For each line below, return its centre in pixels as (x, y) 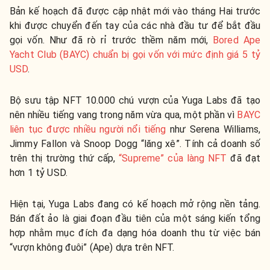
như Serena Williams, (213, 130)
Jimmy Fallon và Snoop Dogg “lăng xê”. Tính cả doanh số (135, 144)
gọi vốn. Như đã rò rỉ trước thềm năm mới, (111, 40)
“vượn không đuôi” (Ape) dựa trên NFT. (92, 248)
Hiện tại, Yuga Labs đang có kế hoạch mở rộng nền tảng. (135, 204)
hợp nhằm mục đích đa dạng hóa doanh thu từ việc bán (135, 233)
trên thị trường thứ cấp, (64, 159)
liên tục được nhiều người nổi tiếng (88, 130)
